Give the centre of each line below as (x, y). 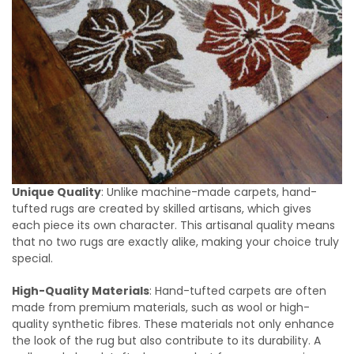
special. (32, 258)
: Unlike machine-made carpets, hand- (209, 192)
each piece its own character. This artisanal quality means (173, 225)
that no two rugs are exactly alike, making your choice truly (175, 241)
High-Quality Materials (81, 290)
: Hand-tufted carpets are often (238, 290)
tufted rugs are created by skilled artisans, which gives (162, 208)
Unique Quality (56, 192)
